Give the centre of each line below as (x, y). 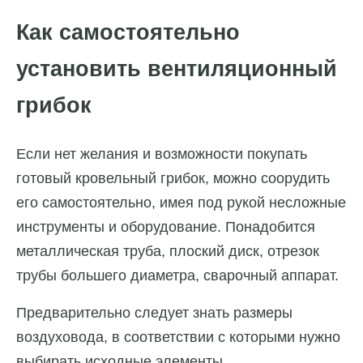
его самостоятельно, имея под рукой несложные (181, 203)
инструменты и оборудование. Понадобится (166, 227)
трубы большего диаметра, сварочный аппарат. (177, 276)
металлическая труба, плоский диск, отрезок (168, 252)
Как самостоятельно (128, 32)
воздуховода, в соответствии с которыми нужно (178, 337)
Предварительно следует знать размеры (154, 313)
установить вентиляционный (177, 68)
